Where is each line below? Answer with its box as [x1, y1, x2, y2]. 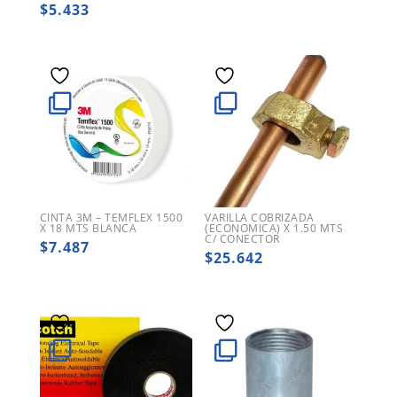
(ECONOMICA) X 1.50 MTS [205, 220, 344, 236]
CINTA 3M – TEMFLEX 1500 [39, 209, 183, 225]
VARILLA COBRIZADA [205, 209, 315, 225]
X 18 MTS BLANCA [39, 220, 137, 236]
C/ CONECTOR [205, 230, 280, 246]
